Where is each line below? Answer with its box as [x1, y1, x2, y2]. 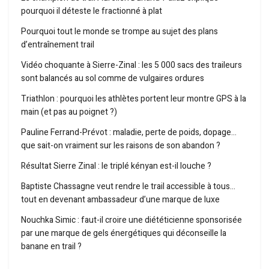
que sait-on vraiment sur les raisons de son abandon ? [21, 139, 220, 153]
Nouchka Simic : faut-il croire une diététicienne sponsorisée [21, 214, 242, 227]
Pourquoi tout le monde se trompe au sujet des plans [21, 25, 218, 38]
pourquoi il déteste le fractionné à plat [21, 5, 162, 18]
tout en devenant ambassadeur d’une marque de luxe [21, 193, 220, 207]
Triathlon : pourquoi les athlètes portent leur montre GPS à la [21, 92, 246, 106]
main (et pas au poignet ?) [21, 106, 117, 119]
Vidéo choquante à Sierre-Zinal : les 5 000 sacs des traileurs [21, 59, 242, 72]
